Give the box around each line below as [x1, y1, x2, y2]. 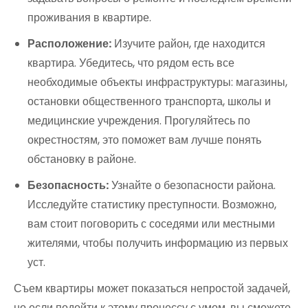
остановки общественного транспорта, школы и [27, 93, 271, 109]
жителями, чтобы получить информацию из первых [27, 234, 288, 251]
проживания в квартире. [27, 9, 151, 25]
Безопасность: [27, 177, 109, 193]
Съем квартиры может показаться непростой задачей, [14, 280, 290, 296]
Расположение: [27, 35, 111, 52]
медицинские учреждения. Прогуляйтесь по [27, 112, 250, 129]
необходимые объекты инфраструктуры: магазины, [27, 74, 287, 90]
